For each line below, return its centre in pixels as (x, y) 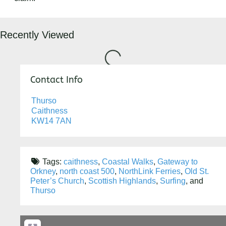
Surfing (173, 181)
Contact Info (56, 80)
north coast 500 (87, 172)
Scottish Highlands (122, 181)
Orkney (43, 172)
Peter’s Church (57, 181)
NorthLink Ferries (150, 172)
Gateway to (178, 162)
